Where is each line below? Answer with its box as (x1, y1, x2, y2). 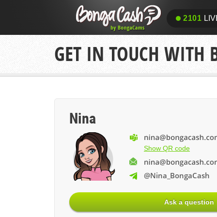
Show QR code (144, 144, 190, 153)
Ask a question (164, 198, 215, 206)
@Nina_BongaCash (144, 170, 210, 180)
